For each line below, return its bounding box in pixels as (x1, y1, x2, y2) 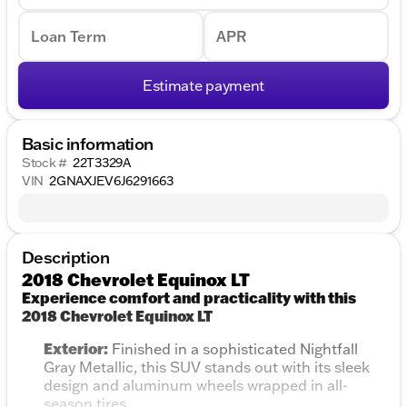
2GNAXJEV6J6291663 (49, 173, 174, 190)
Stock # (22, 154, 68, 172)
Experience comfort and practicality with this (22, 288, 356, 308)
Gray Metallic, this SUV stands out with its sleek (44, 358, 370, 377)
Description (22, 246, 110, 269)
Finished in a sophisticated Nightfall (108, 340, 358, 359)
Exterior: (44, 339, 108, 359)
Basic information (22, 133, 154, 155)
